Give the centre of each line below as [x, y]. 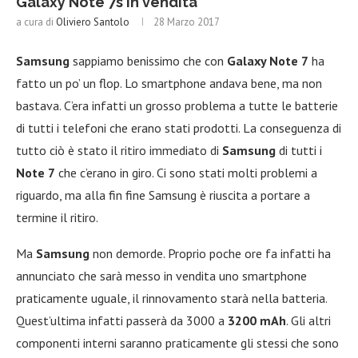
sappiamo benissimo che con [148, 60]
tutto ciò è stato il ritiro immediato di [119, 150]
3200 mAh [257, 320]
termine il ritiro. [57, 217]
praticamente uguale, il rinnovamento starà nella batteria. [171, 298]
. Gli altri [308, 320]
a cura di [36, 22]
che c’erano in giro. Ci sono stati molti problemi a [186, 172]
